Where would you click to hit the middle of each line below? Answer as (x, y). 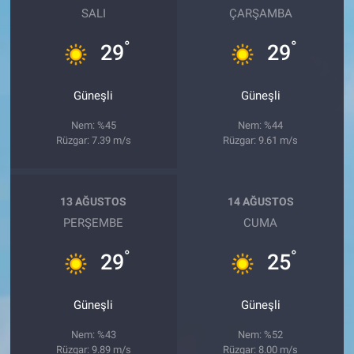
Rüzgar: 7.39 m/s (93, 141)
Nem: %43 (93, 335)
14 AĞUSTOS (260, 201)
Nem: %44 (261, 126)
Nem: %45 (93, 126)
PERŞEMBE (94, 223)
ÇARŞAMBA (260, 14)
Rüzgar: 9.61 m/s (261, 141)
